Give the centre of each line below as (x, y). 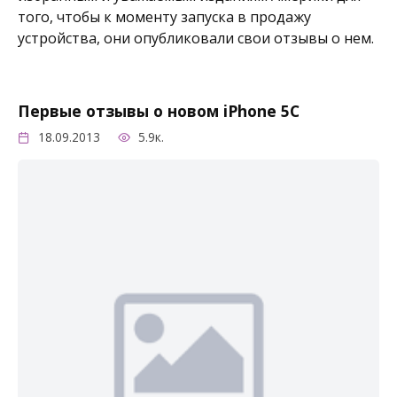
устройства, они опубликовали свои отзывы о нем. (196, 39)
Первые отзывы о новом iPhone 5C (159, 110)
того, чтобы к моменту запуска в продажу (164, 17)
